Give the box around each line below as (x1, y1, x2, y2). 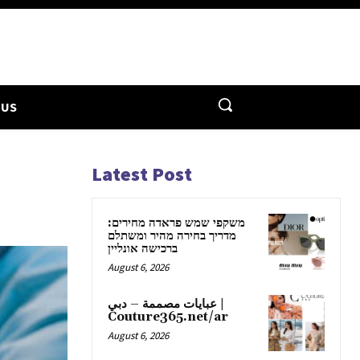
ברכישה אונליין (108, 240, 178, 256)
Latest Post (92, 161, 192, 186)
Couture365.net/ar (108, 309, 228, 325)
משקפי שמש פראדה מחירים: (108, 215, 245, 231)
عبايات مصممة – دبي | (108, 296, 217, 312)
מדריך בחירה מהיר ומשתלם (108, 227, 236, 243)
